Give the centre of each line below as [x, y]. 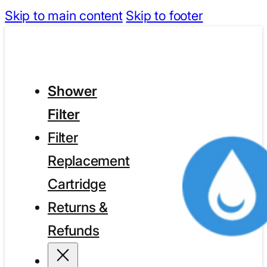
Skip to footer [164, 15]
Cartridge [77, 184]
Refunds [73, 231]
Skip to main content [64, 15]
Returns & [78, 208]
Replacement [89, 161]
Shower [72, 91]
